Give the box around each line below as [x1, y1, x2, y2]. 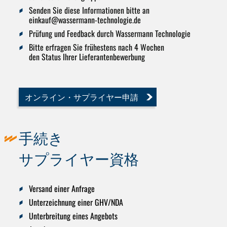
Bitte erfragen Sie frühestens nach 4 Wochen [28, 41, 164, 53]
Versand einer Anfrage [28, 182, 95, 195]
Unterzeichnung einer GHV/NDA [28, 196, 123, 209]
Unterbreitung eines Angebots [28, 210, 118, 222]
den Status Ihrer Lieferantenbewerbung [28, 50, 145, 63]
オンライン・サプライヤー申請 [25, 90, 139, 103]
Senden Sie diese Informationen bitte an [28, 4, 149, 16]
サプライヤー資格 [19, 147, 139, 169]
